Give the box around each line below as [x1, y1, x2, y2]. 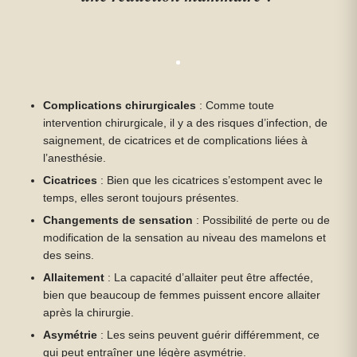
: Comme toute [196, 100, 275, 112]
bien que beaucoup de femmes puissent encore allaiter [43, 289, 321, 301]
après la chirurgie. [43, 307, 135, 319]
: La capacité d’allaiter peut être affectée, [104, 272, 314, 284]
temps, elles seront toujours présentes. [43, 192, 240, 204]
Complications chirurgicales [43, 100, 197, 112]
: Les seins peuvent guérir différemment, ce [97, 329, 320, 341]
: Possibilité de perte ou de [193, 214, 331, 226]
